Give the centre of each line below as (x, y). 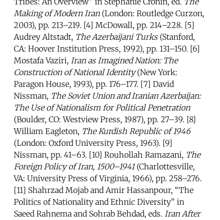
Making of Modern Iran (57, 14)
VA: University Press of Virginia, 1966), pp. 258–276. (108, 179)
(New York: (156, 72)
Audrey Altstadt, (44, 37)
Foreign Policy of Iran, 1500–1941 (74, 167)
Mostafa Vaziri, (42, 61)
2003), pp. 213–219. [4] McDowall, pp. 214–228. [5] (104, 25)
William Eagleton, (48, 131)
